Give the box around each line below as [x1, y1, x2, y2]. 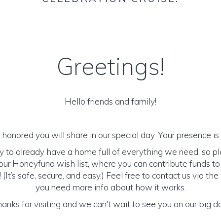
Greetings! [56, 51, 165, 81]
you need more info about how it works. [35, 182, 186, 192]
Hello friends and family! [65, 96, 156, 107]
